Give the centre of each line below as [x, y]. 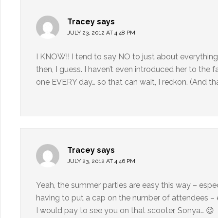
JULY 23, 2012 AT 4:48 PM [101, 33]
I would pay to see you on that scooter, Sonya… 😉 [125, 210]
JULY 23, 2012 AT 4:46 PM [101, 161]
